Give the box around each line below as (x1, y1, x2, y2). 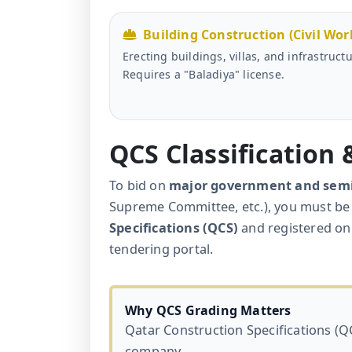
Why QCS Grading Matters (125, 302, 291, 320)
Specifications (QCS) (109, 219, 238, 237)
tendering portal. (109, 240, 214, 258)
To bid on (109, 177, 169, 195)
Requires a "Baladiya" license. (123, 66, 284, 82)
